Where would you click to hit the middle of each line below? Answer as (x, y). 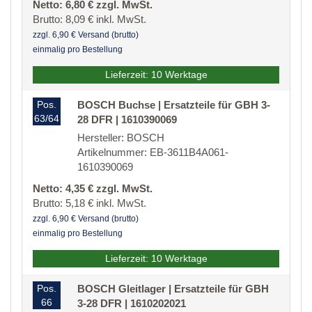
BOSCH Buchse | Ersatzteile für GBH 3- (174, 105)
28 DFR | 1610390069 (127, 120)
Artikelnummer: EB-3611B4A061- (153, 153)
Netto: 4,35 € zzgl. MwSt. (93, 189)
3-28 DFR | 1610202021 (132, 304)
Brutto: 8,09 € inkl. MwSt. (89, 19)
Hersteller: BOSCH (121, 138)
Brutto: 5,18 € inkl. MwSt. (89, 203)
